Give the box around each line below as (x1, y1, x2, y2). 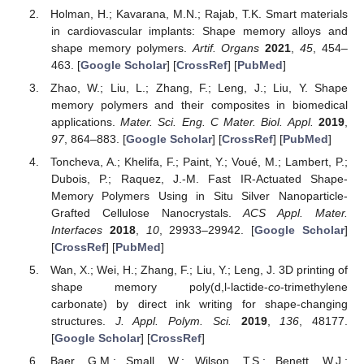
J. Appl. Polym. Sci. (115, 314, 232, 328)
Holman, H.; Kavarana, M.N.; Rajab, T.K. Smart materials (50, 6, 348, 20)
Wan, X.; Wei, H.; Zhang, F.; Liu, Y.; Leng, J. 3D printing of (50, 263, 348, 277)
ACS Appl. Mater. (243, 206, 349, 220)
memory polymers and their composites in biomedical (50, 97, 348, 111)
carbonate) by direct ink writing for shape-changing (50, 297, 348, 311)
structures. (50, 314, 115, 328)
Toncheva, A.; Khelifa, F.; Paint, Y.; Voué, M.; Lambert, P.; (50, 155, 348, 169)
